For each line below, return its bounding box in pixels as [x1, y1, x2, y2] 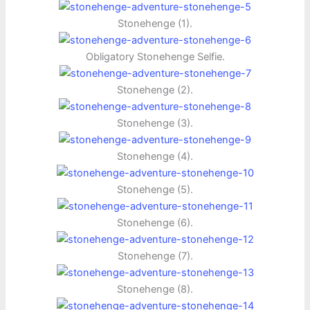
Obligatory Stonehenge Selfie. [85, 50, 225, 63]
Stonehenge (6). [117, 216, 193, 229]
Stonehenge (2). [117, 83, 193, 96]
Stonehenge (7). [117, 249, 193, 262]
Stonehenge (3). [117, 116, 193, 129]
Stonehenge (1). [118, 17, 192, 30]
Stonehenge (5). [117, 183, 193, 196]
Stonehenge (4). [117, 149, 193, 163]
